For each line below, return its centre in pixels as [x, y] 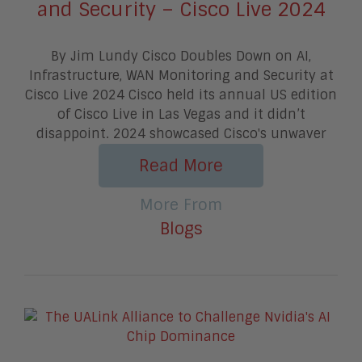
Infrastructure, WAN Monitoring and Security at [181, 75]
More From [181, 204]
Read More [181, 165]
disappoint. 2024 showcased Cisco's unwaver [181, 133]
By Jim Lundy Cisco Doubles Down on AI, [181, 56]
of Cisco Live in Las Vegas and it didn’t [181, 114]
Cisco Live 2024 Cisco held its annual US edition [181, 95]
